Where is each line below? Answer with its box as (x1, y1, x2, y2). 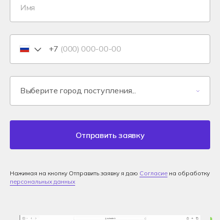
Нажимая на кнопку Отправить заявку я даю (10, 169, 139, 177)
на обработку (167, 169, 210, 177)
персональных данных (10, 178, 75, 186)
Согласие (139, 169, 167, 177)
